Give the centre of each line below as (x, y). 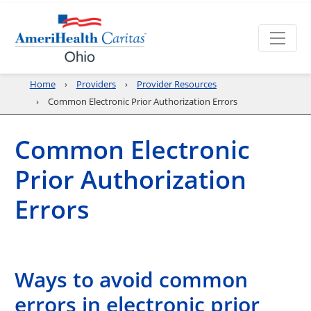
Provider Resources (177, 84)
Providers (96, 84)
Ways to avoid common (132, 279)
